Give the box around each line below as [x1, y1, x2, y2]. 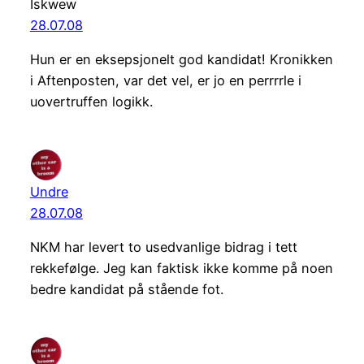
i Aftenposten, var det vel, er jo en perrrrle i [29, 71, 301, 89]
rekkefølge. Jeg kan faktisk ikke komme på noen [29, 260, 333, 277]
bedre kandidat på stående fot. [29, 281, 223, 298]
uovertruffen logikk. [29, 93, 153, 110]
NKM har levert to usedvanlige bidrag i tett [29, 239, 297, 256]
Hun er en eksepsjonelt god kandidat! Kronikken [29, 50, 333, 67]
